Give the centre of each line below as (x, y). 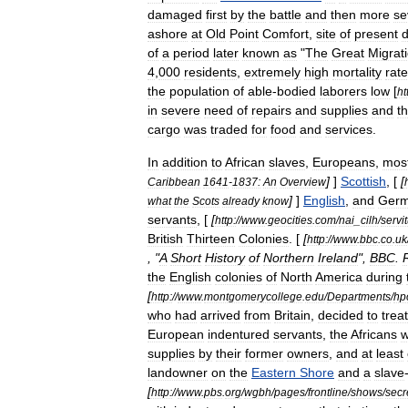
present (376, 34)
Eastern (274, 372)
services (349, 129)
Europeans (344, 162)
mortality (357, 72)
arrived (220, 315)
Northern (289, 258)
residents (210, 72)
